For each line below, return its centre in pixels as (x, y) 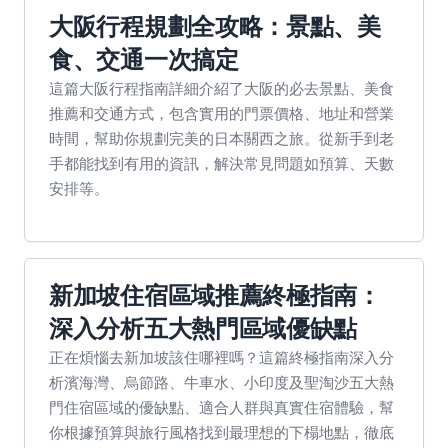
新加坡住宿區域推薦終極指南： (215, 295)
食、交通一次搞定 (144, 59)
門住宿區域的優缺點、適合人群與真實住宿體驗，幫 (221, 407)
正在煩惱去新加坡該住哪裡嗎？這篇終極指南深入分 (221, 357)
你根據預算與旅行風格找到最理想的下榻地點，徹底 (221, 432)
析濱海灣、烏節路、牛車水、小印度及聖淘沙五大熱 (221, 382)
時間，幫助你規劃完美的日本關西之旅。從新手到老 (221, 138)
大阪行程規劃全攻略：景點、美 (215, 26)
